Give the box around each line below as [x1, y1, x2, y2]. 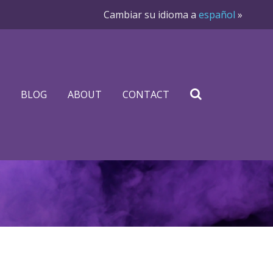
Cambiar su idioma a [104, 8, 199, 21]
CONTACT [122, 88, 169, 101]
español [199, 8, 235, 21]
